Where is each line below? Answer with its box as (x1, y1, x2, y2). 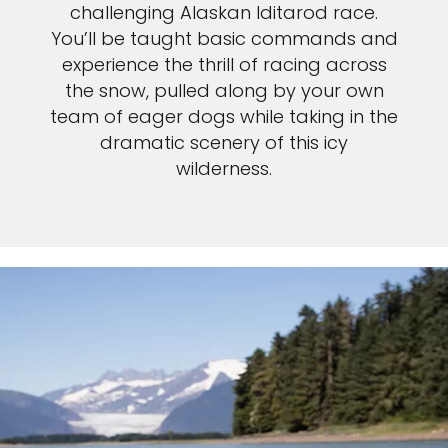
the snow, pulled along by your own (64, 78, 384, 104)
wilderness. (176, 156, 272, 182)
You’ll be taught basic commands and (50, 26, 398, 52)
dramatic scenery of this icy (100, 130, 348, 156)
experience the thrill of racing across (61, 52, 387, 78)
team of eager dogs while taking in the (50, 104, 398, 130)
